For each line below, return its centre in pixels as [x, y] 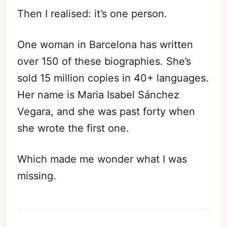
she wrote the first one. [73, 128]
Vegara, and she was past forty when [106, 111]
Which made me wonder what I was [102, 159]
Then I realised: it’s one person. [92, 13]
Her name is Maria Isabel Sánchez [99, 94]
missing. [37, 176]
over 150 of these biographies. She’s [104, 61]
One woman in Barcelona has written [105, 44]
